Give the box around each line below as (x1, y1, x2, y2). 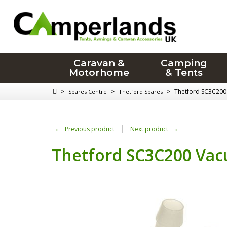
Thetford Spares (119, 88, 163, 95)
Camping (161, 57, 208, 69)
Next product (130, 125, 170, 133)
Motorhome (68, 67, 129, 79)
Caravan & (73, 57, 125, 69)
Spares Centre (68, 88, 107, 95)
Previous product (63, 125, 115, 133)
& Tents (165, 67, 203, 79)
